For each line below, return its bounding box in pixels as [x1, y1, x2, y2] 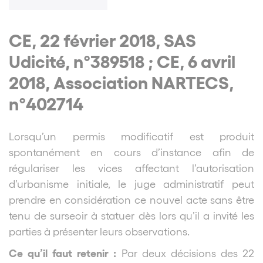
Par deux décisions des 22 [121, 246, 255, 259]
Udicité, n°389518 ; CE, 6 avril [9, 50, 235, 72]
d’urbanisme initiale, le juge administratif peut [9, 177, 254, 190]
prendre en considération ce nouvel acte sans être [9, 193, 254, 205]
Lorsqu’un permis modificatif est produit [9, 129, 254, 142]
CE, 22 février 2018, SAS [9, 29, 196, 50]
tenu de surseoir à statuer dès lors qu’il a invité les [9, 208, 254, 221]
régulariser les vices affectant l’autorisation [9, 161, 254, 174]
